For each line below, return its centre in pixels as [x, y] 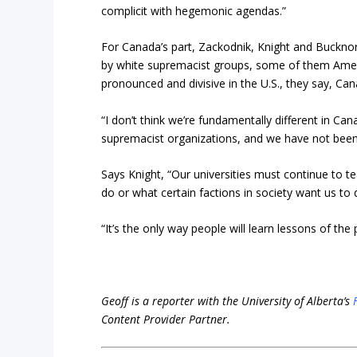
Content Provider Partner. [166, 320]
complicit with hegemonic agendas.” [194, 10]
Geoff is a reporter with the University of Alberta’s [228, 301]
